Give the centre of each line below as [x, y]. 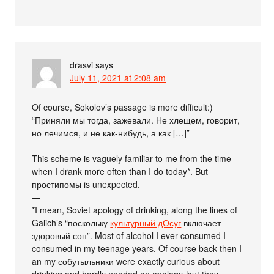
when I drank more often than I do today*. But [120, 171]
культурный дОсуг [146, 222]
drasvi [82, 65]
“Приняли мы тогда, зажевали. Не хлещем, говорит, [136, 120]
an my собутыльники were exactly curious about [126, 261]
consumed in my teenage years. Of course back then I [137, 248]
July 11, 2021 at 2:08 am [118, 77]
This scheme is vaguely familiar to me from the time [132, 158]
